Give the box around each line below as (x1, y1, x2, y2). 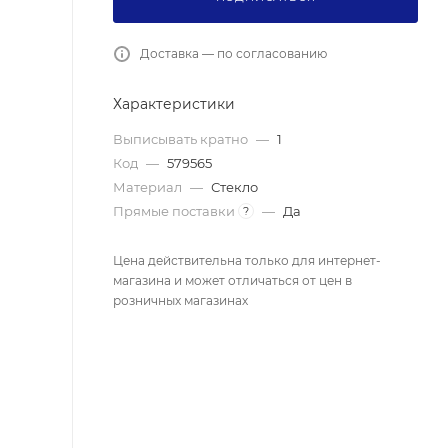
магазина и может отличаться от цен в (113, 272, 352, 288)
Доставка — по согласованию (140, 45, 327, 61)
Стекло (211, 178, 258, 195)
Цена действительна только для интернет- (113, 252, 381, 268)
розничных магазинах (113, 292, 248, 308)
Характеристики (113, 94, 235, 113)
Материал (113, 178, 185, 195)
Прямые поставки (113, 202, 238, 219)
